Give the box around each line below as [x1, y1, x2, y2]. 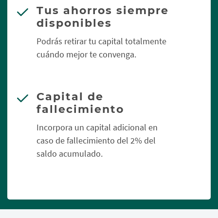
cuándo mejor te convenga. [36, 49, 136, 60]
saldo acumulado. [36, 148, 103, 159]
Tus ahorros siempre [36, 4, 169, 17]
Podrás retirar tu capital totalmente [36, 36, 166, 47]
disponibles [36, 17, 112, 30]
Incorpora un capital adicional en [36, 122, 158, 133]
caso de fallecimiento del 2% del [36, 135, 156, 146]
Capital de [36, 90, 104, 103]
